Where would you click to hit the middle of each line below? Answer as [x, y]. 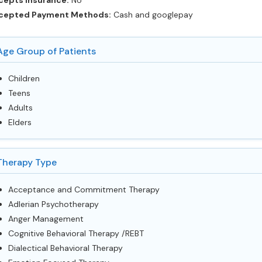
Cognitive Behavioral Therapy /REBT [76, 233]
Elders [20, 122]
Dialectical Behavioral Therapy [65, 248]
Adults [20, 108]
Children [24, 78]
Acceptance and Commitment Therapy [84, 189]
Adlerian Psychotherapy [53, 204]
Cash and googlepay [152, 15]
